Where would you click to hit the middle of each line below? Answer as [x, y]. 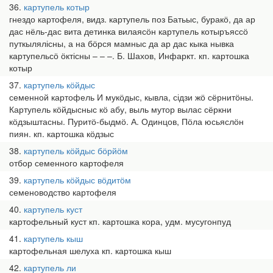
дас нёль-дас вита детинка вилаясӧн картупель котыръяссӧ [129, 31]
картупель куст [53, 209]
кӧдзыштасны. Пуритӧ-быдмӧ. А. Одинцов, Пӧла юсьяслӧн [126, 121]
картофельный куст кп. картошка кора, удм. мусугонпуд [120, 221]
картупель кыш [53, 238]
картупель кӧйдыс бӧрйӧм [76, 151]
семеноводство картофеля [63, 192]
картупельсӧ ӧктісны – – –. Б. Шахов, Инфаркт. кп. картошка [129, 55]
